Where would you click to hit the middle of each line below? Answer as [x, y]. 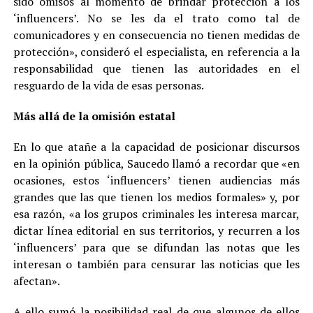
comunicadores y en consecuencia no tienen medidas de [156, 35]
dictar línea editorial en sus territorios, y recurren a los [156, 231]
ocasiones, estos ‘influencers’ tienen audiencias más [156, 181]
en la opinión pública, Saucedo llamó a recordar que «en [156, 164]
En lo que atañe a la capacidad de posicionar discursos [156, 147]
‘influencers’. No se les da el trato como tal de [156, 19]
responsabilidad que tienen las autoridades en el [156, 69]
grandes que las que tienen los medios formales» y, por [156, 197]
